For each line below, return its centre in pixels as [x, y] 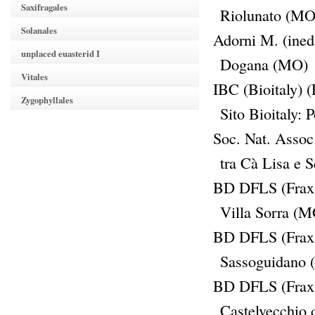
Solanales [39, 30]
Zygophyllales [47, 100]
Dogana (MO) [264, 64]
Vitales [34, 77]
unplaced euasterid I [60, 53]
